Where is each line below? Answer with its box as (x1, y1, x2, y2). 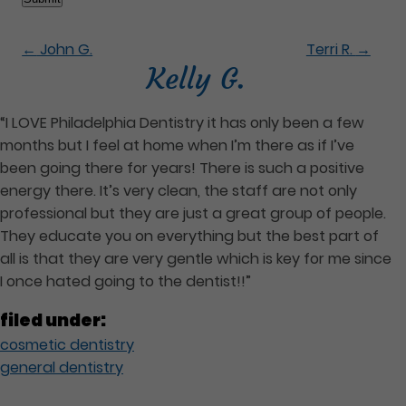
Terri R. (305, 38, 356, 60)
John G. (36, 38, 93, 60)
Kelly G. (147, 60, 246, 97)
